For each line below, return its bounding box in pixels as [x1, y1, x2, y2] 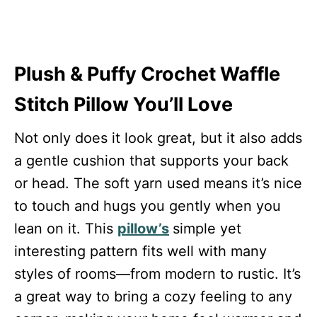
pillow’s [117, 219, 169, 237]
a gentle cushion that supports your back [14, 151, 289, 169]
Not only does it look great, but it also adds [14, 129, 302, 146]
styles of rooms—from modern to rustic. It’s [14, 265, 301, 282]
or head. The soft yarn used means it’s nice [14, 174, 302, 192]
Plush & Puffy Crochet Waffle [14, 62, 280, 86]
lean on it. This [14, 219, 117, 237]
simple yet [173, 219, 241, 237]
